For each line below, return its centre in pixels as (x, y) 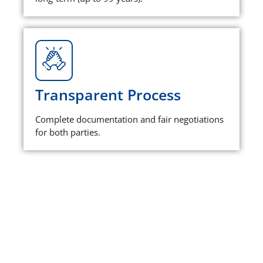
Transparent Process (108, 95)
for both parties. (68, 132)
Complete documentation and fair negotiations (129, 119)
